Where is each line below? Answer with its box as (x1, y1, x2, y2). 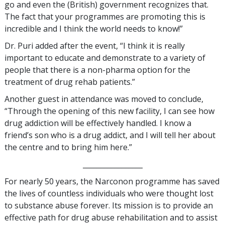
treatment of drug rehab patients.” (5, 76, 135, 87)
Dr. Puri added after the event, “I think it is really (5, 40, 185, 51)
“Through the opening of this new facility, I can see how (5, 105, 214, 117)
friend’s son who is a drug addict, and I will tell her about (5, 129, 215, 141)
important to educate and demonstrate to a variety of (5, 52, 205, 63)
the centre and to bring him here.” (5, 141, 132, 153)
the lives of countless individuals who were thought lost (5, 187, 213, 199)
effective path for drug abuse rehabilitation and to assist (5, 211, 217, 223)
